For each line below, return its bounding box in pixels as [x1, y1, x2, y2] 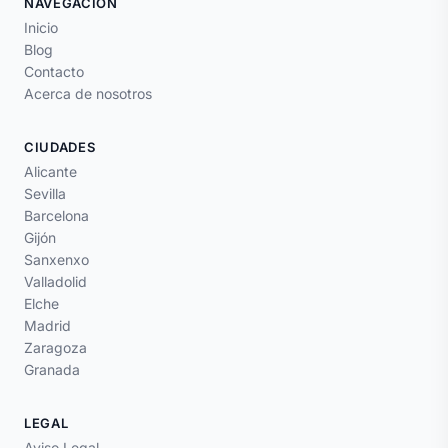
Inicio [24, 19, 58, 37]
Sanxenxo [24, 251, 89, 269]
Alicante [24, 163, 77, 181]
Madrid [24, 317, 71, 335]
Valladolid [24, 273, 87, 291]
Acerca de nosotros [24, 85, 152, 103]
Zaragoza [24, 339, 87, 357]
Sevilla [24, 185, 66, 203]
